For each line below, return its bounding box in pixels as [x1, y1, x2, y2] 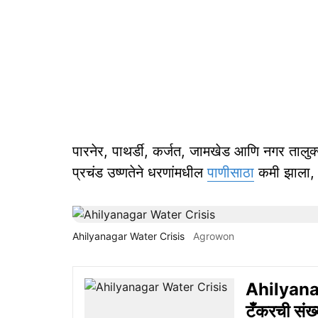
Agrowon [193, 230, 234, 242]
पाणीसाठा [207, 164, 254, 181]
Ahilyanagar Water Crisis [72, 230, 185, 242]
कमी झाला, [254, 164, 314, 181]
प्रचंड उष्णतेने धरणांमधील [72, 164, 207, 181]
